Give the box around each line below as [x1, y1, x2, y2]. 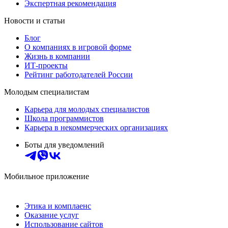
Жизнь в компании [24, 51, 90, 61]
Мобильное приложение [4, 172, 89, 181]
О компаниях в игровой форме [24, 42, 131, 51]
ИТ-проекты [24, 61, 68, 70]
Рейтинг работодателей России [24, 70, 133, 79]
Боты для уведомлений [24, 140, 104, 149]
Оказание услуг [24, 210, 79, 219]
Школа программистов [24, 113, 104, 123]
